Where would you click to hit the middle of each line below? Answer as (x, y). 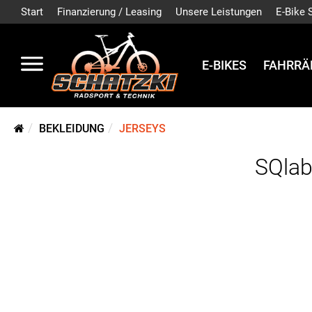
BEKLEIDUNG (72, 128)
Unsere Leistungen (219, 12)
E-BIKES (224, 65)
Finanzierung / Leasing (109, 12)
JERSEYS (142, 128)
